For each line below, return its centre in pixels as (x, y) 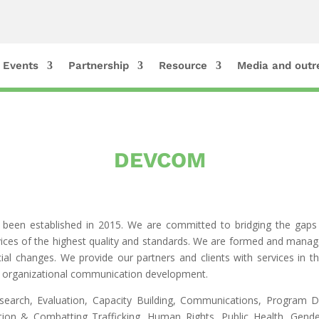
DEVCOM (159, 159)
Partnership (98, 66)
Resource (183, 66)
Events (20, 66)
